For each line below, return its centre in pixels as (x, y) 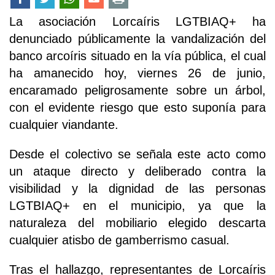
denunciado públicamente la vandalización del (137, 38)
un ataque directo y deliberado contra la (137, 171)
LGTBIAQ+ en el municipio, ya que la (137, 205)
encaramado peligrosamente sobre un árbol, (137, 90)
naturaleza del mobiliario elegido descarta (137, 223)
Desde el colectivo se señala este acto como (137, 154)
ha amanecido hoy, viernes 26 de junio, (137, 73)
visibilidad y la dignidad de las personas (137, 188)
